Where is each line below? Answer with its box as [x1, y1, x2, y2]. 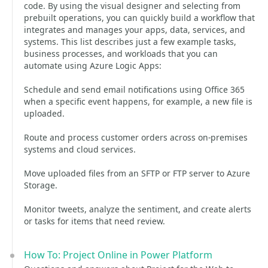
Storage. [24, 179, 57, 191]
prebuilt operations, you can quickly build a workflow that [24, 12, 255, 23]
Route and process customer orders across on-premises [24, 132, 248, 143]
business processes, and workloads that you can [24, 48, 218, 59]
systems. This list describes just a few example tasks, [24, 36, 236, 47]
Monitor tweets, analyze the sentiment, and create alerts [24, 203, 251, 215]
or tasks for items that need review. [24, 215, 165, 227]
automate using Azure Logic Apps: [24, 60, 162, 71]
